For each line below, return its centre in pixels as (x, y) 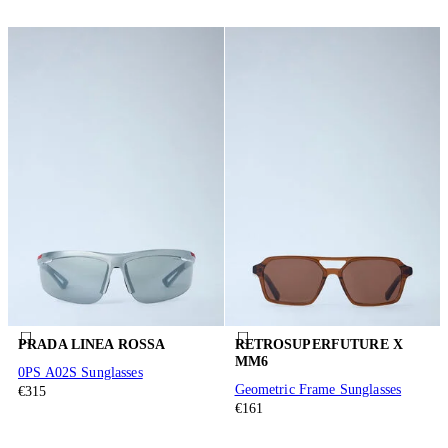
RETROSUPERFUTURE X (319, 345)
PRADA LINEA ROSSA (92, 345)
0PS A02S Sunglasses (80, 373)
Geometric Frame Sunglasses (318, 390)
